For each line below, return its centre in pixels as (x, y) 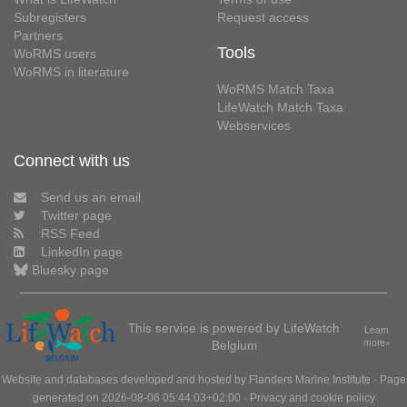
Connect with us (72, 161)
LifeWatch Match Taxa (280, 107)
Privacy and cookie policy (312, 397)
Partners (38, 35)
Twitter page (76, 215)
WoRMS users (55, 54)
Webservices (254, 125)
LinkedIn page (82, 252)
